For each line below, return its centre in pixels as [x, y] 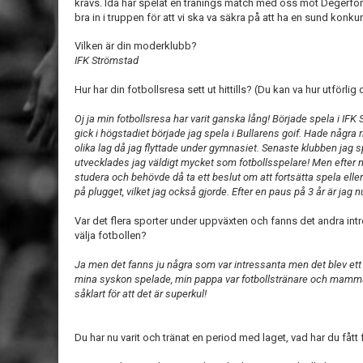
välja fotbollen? [111, 235]
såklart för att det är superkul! [142, 294]
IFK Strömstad [108, 60]
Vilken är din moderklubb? [136, 46]
